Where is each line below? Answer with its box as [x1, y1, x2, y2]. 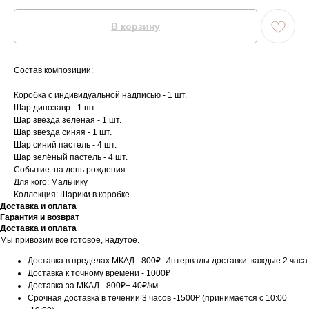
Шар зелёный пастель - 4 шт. [14, 152, 128, 163]
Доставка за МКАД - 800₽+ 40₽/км [28, 281, 158, 291]
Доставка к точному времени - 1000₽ [28, 268, 170, 279]
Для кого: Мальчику [14, 177, 88, 188]
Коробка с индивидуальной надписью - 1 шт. [14, 90, 187, 101]
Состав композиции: [14, 66, 93, 76]
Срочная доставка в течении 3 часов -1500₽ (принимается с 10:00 [28, 293, 287, 303]
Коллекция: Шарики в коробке [14, 190, 130, 200]
